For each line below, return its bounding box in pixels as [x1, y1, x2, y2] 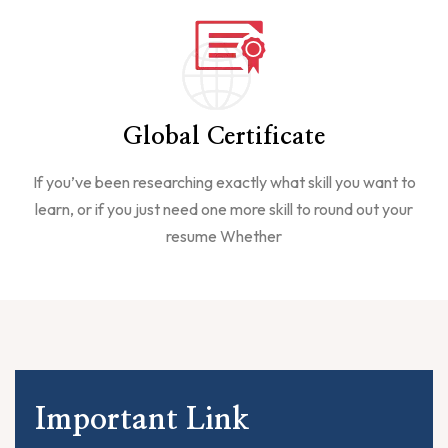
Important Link [35, 405, 249, 436]
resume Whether [166, 226, 282, 247]
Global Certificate [123, 125, 325, 150]
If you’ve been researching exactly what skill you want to [32, 172, 416, 193]
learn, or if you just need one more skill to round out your [35, 199, 413, 220]
